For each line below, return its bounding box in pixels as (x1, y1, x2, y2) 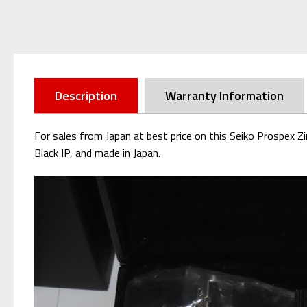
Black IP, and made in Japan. (34, 144, 160, 161)
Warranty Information (165, 86, 284, 105)
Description (55, 86, 117, 105)
